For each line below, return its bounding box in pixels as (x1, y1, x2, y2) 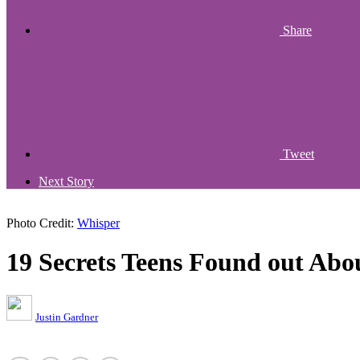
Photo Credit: (6, 216, 77, 230)
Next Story (39, 174, 94, 188)
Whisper (77, 216, 120, 230)
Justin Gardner (35, 310, 98, 323)
